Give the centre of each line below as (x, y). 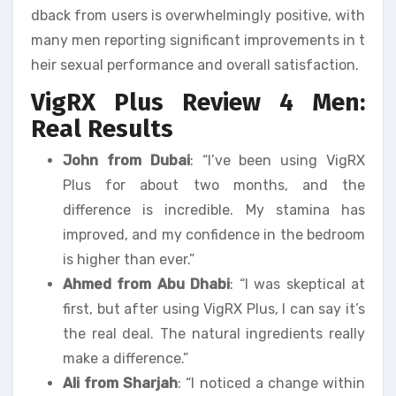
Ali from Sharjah (121, 383)
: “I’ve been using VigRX (278, 160)
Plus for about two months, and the (214, 185)
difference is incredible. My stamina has (214, 209)
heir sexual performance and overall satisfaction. (195, 65)
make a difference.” (126, 358)
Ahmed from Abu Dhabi (147, 284)
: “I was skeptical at (298, 284)
